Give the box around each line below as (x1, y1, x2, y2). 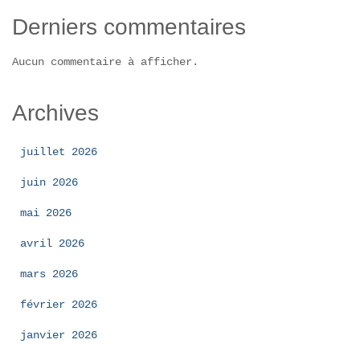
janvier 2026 (20, 328, 97, 342)
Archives (12, 100, 99, 125)
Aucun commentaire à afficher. (12, 55, 198, 68)
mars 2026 (20, 267, 78, 280)
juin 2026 (20, 175, 78, 189)
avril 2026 (20, 236, 84, 250)
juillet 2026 (20, 145, 97, 158)
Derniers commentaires (12, 14, 246, 39)
